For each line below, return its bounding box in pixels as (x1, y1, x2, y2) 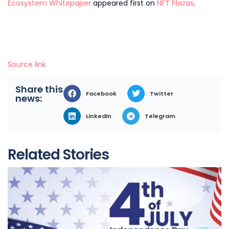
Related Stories (8, 144, 109, 165)
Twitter (149, 89, 173, 98)
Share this (15, 83, 63, 96)
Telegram (144, 111, 175, 120)
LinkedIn (85, 111, 111, 120)
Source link (8, 59, 46, 70)
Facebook (85, 89, 117, 98)
